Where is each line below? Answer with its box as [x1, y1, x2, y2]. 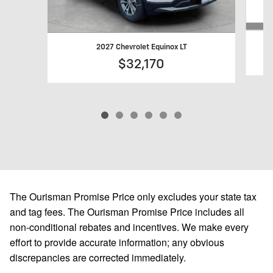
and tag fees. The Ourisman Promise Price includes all [10, 205, 244, 219]
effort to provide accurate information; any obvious [10, 235, 224, 250]
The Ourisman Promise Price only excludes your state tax [10, 190, 257, 204]
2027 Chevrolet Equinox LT [96, 43, 187, 52]
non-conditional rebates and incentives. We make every [10, 220, 249, 235]
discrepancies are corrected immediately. [10, 250, 186, 265]
